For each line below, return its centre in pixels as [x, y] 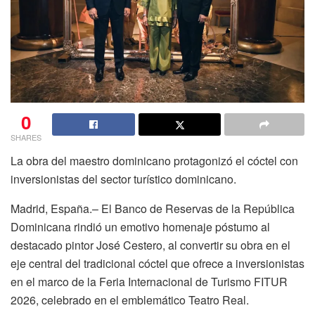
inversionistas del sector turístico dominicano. [123, 179]
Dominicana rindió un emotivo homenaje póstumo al [140, 226]
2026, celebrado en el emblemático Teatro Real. [130, 300]
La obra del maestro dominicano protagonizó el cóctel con [154, 160]
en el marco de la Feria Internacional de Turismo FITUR [149, 281]
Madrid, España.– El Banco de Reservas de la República [153, 208]
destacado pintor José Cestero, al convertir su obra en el [150, 245]
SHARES [26, 137]
